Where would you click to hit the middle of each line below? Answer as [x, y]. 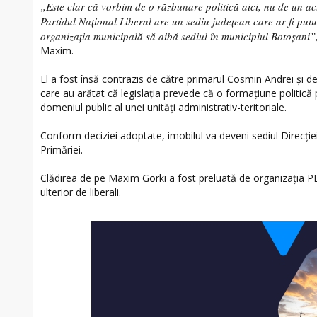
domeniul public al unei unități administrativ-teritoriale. [163, 108]
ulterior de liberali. [81, 192]
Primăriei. [62, 150]
